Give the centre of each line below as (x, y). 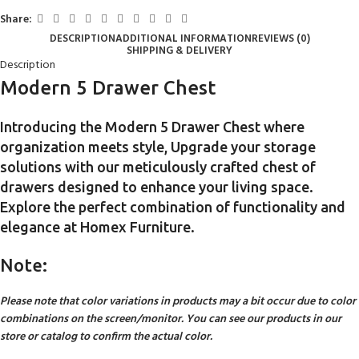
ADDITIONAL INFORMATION (183, 39)
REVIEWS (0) (280, 39)
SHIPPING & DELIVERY (179, 51)
